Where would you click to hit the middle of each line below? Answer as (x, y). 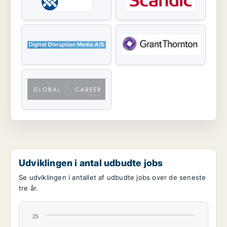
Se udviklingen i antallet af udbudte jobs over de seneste (112, 178)
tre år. (29, 188)
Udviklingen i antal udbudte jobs (91, 163)
